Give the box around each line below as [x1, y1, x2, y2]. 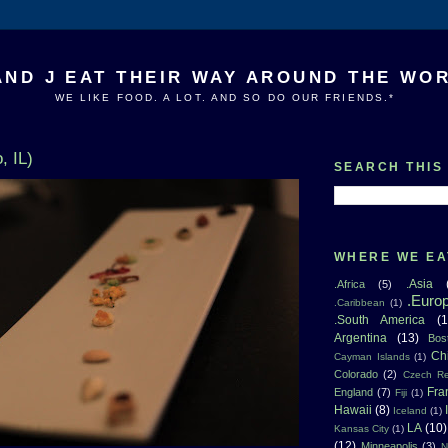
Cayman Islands [334, 350, 410, 362]
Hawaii [334, 402, 372, 417]
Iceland [393, 404, 427, 416]
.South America [334, 312, 425, 327]
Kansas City [334, 422, 389, 434]
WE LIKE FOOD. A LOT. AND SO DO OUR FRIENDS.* [54, 92, 396, 104]
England [334, 385, 373, 398]
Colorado [334, 367, 378, 380]
